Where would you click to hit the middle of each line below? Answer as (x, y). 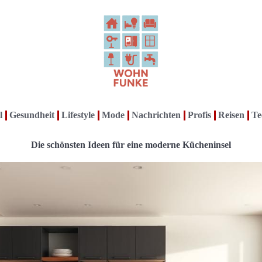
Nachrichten (156, 115)
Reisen (231, 115)
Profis (199, 115)
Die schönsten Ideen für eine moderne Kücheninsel (131, 145)
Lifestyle (78, 115)
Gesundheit (32, 115)
